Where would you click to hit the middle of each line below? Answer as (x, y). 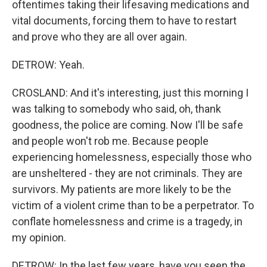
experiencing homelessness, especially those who (132, 157)
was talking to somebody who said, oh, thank (117, 109)
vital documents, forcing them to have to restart (124, 21)
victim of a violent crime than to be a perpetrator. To (133, 205)
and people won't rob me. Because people (110, 141)
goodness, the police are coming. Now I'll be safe (128, 125)
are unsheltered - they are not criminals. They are (127, 173)
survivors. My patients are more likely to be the (122, 189)
